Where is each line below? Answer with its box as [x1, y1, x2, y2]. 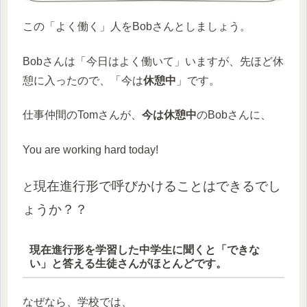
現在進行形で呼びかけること [34, 178, 203, 193]
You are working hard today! [23, 143, 158, 156]
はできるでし [203, 178, 281, 193]
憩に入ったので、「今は [23, 74, 143, 86]
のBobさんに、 [197, 109, 271, 121]
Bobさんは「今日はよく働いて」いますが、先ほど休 [23, 55, 284, 67]
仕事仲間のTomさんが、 [23, 109, 142, 121]
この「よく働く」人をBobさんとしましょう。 [23, 21, 251, 33]
